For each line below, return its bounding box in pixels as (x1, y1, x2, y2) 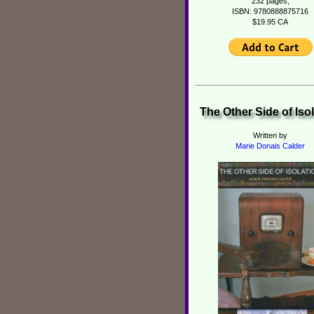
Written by (253, 131, 287, 139)
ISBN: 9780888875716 (232, 6, 308, 15)
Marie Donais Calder (235, 142, 305, 150)
